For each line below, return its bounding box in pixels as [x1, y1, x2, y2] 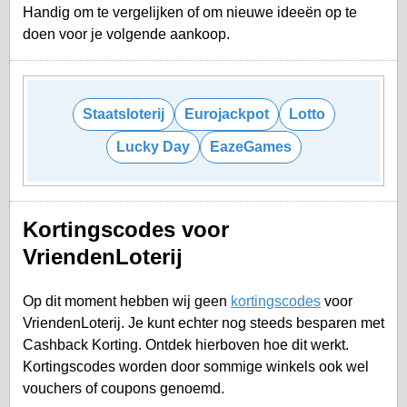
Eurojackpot [184, 105, 269, 122]
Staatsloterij [82, 105, 164, 122]
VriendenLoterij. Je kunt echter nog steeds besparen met [23, 314, 384, 331]
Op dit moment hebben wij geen [23, 293, 231, 309]
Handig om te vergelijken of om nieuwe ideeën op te [23, 4, 357, 20]
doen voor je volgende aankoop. [23, 25, 230, 42]
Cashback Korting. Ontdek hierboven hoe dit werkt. [23, 336, 349, 352]
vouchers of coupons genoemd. [23, 380, 224, 396]
